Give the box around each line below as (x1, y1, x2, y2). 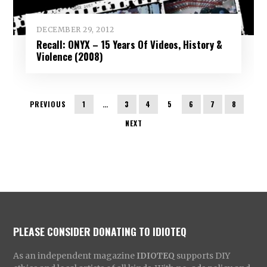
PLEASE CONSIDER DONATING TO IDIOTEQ (13, 223, 187, 239)
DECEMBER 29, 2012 (36, 24, 114, 34)
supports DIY (175, 250, 231, 261)
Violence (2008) (36, 48, 103, 64)
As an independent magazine (13, 250, 137, 261)
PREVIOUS (29, 98, 66, 109)
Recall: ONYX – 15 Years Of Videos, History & (36, 36, 222, 52)
